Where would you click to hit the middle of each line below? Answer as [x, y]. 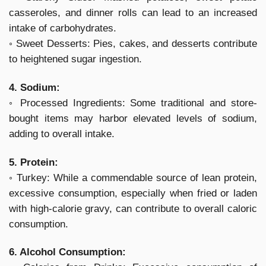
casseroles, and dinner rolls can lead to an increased [133, 12]
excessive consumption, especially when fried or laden [133, 193]
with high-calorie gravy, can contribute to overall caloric [133, 208]
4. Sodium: [34, 87]
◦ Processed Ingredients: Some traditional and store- [133, 103]
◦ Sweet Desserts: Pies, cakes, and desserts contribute [133, 43]
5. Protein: [34, 162]
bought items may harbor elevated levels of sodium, [133, 118]
